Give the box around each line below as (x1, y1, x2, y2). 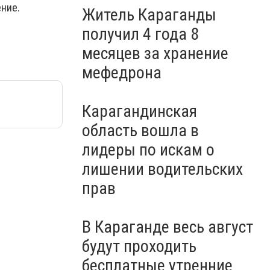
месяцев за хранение (82, 43, 228, 63)
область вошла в (82, 121, 199, 140)
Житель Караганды (82, 5, 216, 25)
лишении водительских (82, 159, 243, 179)
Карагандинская (82, 101, 197, 121)
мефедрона (82, 63, 162, 83)
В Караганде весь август (82, 217, 253, 237)
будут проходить (82, 236, 196, 256)
